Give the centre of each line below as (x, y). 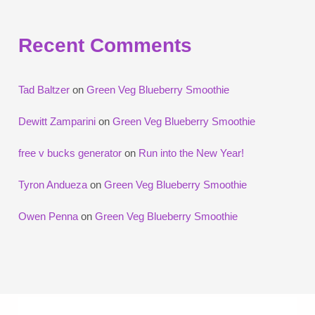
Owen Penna (49, 216)
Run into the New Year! (192, 153)
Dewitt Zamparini (57, 121)
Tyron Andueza (53, 184)
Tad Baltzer (44, 89)
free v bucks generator (70, 153)
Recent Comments (105, 45)
